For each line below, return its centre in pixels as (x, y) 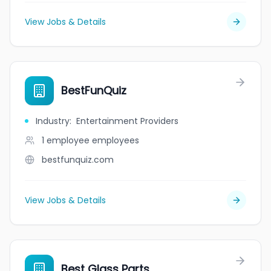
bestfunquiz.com (78, 160)
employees (116, 140)
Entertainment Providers (127, 121)
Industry (53, 121)
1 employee (66, 140)
